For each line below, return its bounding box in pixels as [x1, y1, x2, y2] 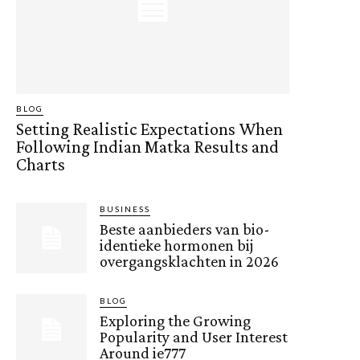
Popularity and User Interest [100, 327, 288, 346]
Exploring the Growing [100, 311, 252, 329]
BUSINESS [100, 203, 151, 214]
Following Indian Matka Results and [16, 136, 279, 157]
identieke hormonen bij [100, 235, 254, 254]
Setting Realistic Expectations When [16, 118, 283, 139]
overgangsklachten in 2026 [100, 252, 280, 270]
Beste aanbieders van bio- [100, 219, 271, 238]
